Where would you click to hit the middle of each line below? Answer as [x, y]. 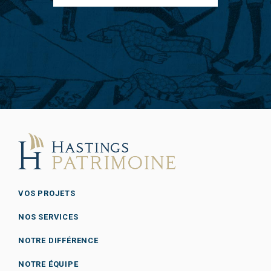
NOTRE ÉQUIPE [48, 264]
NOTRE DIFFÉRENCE [58, 241]
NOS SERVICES [48, 217]
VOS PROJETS [47, 194]
